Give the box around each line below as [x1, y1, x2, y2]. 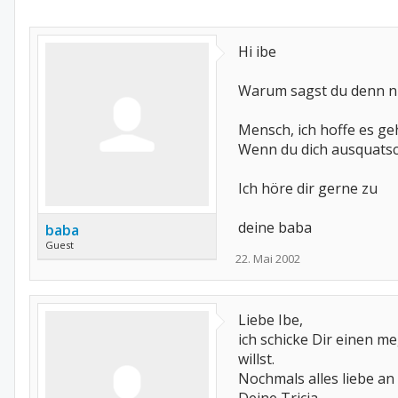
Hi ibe [238, 42, 276, 61]
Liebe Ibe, [238, 310, 303, 330]
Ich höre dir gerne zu [238, 179, 378, 198]
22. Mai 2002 [235, 251, 300, 267]
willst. [238, 349, 275, 369]
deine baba [238, 218, 312, 237]
